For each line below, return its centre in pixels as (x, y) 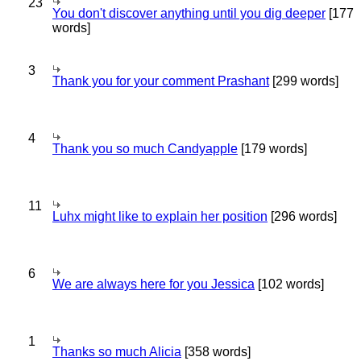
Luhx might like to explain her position (160, 216)
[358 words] (216, 352)
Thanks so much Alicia (117, 352)
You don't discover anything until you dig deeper (189, 13)
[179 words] (272, 149)
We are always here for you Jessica (154, 284)
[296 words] (302, 216)
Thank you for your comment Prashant (161, 81)
